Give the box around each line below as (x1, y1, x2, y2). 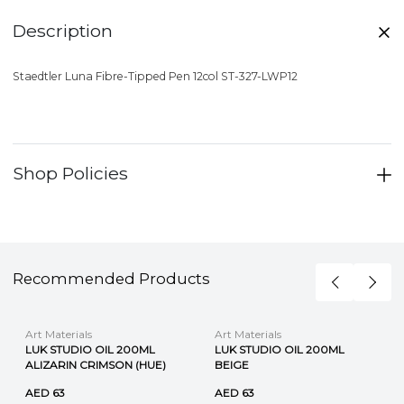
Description (13, 19, 113, 41)
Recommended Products (13, 270, 210, 289)
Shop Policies (13, 161, 128, 184)
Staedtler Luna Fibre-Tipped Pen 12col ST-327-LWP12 (13, 69, 298, 83)
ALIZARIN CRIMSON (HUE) (25, 357, 166, 372)
